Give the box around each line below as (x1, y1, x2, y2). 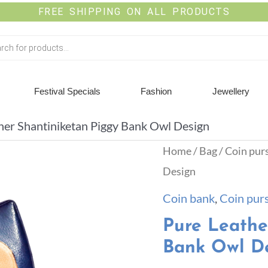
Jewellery (212, 86, 249, 96)
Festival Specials (34, 86, 101, 96)
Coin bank (163, 191, 215, 206)
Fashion (141, 86, 172, 96)
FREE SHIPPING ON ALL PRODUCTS (38, 6, 230, 17)
